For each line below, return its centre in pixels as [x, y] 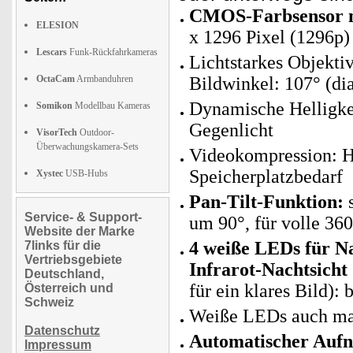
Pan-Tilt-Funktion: [266, 202]
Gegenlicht [231, 130]
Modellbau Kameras [111, 106]
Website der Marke [80, 231]
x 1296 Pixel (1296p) [269, 37]
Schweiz [49, 302]
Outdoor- [96, 132]
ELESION [58, 25]
